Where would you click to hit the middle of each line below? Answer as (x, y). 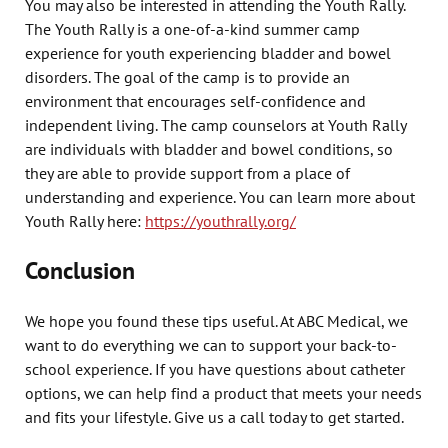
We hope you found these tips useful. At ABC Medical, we (216, 320)
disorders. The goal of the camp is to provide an (187, 76)
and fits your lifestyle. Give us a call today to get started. (214, 416)
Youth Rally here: (85, 220)
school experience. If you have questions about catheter (215, 368)
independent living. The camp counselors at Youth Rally (215, 124)
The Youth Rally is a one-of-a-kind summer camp (192, 28)
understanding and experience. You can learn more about (220, 196)
